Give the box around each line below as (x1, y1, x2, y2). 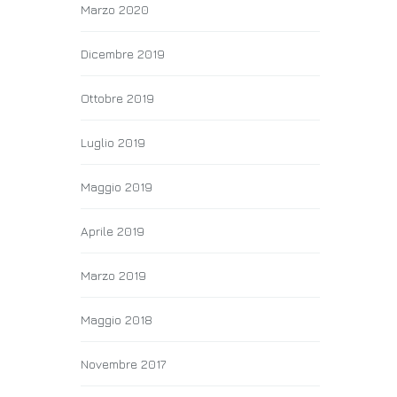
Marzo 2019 (81, 268, 146, 283)
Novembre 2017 (81, 356, 166, 371)
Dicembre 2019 (81, 46, 165, 61)
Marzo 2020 (81, 2, 149, 17)
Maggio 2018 (81, 312, 152, 327)
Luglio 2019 (81, 135, 145, 150)
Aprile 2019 (81, 223, 144, 238)
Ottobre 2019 (81, 90, 154, 105)
